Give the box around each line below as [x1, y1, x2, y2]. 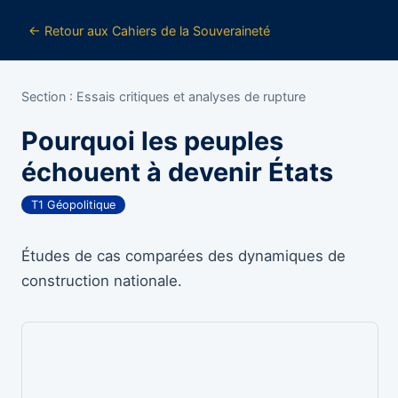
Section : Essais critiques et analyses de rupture [21, 89, 306, 104]
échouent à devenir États [21, 156, 333, 187]
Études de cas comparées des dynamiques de [21, 246, 346, 265]
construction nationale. [21, 271, 182, 290]
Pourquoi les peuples [21, 125, 283, 156]
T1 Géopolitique [31, 198, 116, 211]
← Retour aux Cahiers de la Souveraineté [28, 23, 270, 38]
